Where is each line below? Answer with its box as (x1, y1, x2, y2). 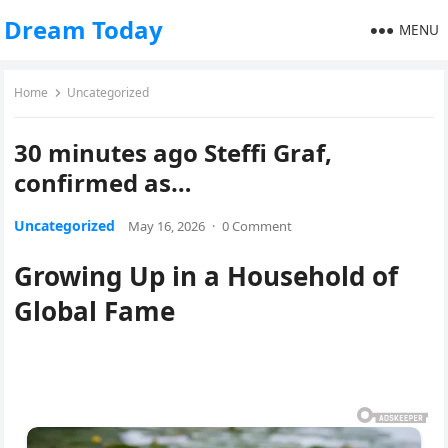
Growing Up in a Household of (14, 258, 399, 294)
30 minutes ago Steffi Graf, (14, 136, 333, 169)
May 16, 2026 (128, 217, 206, 235)
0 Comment (222, 217, 293, 235)
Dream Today (4, 13, 164, 46)
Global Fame (14, 293, 176, 329)
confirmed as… (14, 166, 193, 199)
